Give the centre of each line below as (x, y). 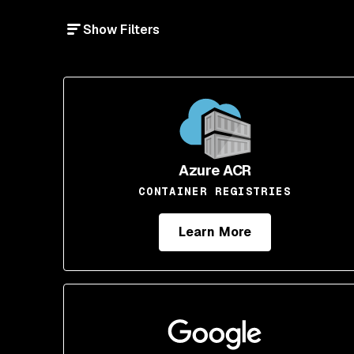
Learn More (215, 232)
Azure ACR (215, 170)
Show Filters (122, 30)
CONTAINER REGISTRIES (215, 191)
